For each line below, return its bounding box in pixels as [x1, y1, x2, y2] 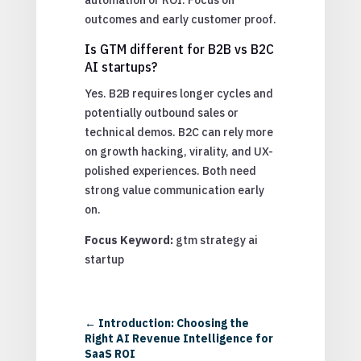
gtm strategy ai [175, 232, 258, 247]
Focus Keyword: [84, 232, 176, 247]
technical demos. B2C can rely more [84, 124, 273, 139]
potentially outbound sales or [84, 105, 239, 120]
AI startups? [84, 57, 157, 76]
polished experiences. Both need [84, 163, 256, 178]
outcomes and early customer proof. [84, 11, 276, 27]
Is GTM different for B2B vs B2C [84, 39, 274, 58]
